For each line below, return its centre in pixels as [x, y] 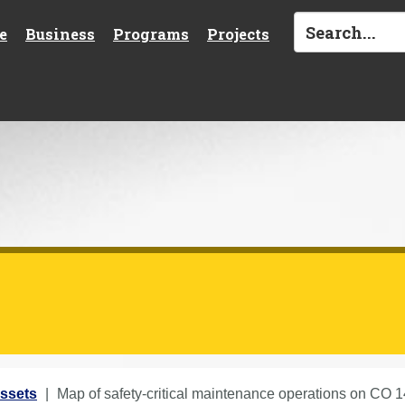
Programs [151, 33]
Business [60, 33]
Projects [238, 33]
